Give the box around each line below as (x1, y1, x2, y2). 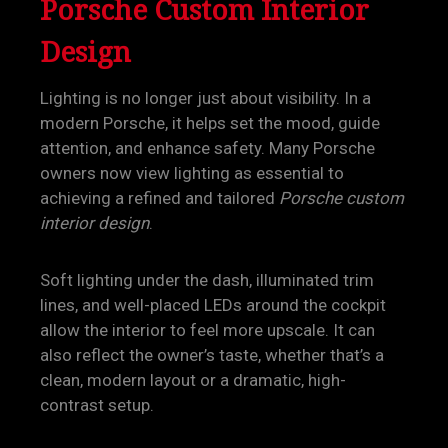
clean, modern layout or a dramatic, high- (40, 370, 346, 390)
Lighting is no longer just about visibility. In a (40, 88, 371, 108)
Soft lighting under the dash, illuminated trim (40, 270, 374, 290)
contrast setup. (40, 395, 154, 415)
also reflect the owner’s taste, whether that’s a (40, 345, 384, 365)
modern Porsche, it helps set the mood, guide (40, 113, 380, 133)
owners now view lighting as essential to (40, 163, 344, 183)
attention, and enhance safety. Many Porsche (40, 138, 375, 158)
